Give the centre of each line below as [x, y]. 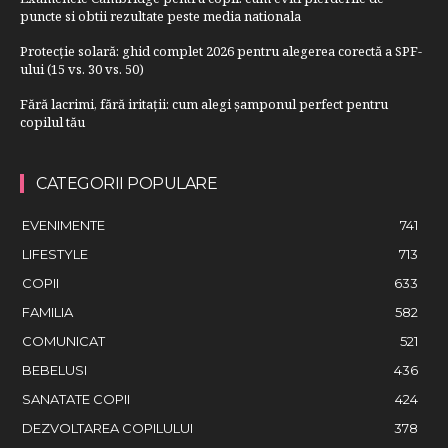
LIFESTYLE [55, 253]
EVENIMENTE [63, 224]
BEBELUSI [54, 369]
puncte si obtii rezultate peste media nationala [160, 15]
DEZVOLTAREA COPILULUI [107, 427]
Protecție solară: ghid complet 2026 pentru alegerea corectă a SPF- [221, 50]
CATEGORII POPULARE [126, 183]
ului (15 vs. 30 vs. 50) [82, 68]
